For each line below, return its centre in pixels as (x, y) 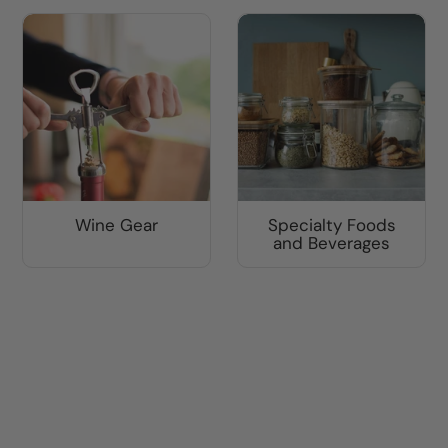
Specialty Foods (331, 225)
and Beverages (331, 243)
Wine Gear (116, 225)
